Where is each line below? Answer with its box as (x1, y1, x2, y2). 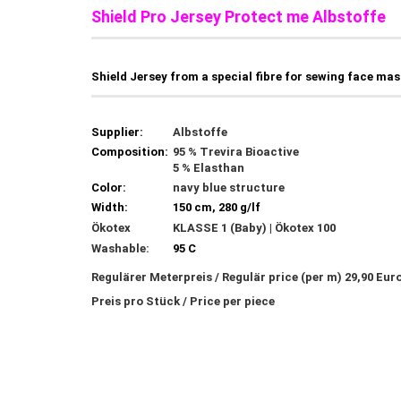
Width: (91, 200, 128, 214)
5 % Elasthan (173, 161, 244, 175)
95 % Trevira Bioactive (173, 145, 299, 158)
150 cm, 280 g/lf (173, 200, 260, 214)
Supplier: (91, 125, 143, 139)
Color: (91, 181, 126, 194)
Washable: (91, 242, 149, 255)
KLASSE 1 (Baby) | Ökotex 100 (173, 221, 336, 235)
